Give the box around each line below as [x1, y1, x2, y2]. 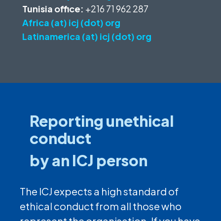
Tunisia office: [22, 3, 84, 15]
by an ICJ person [30, 151, 147, 170]
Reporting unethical [30, 111, 174, 131]
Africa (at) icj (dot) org [22, 17, 120, 29]
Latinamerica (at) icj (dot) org [22, 31, 151, 42]
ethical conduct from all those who [20, 200, 182, 213]
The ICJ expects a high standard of [20, 185, 179, 198]
